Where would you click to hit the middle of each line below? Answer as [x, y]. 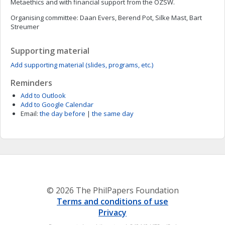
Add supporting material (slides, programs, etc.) [82, 65]
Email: [29, 114]
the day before [63, 114]
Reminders [31, 83]
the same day [113, 114]
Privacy [113, 212]
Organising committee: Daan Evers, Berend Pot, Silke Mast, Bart [106, 18]
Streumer [25, 27]
